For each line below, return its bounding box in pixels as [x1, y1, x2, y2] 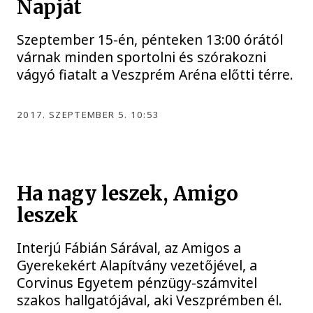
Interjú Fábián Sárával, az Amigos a [17, 238, 242, 258]
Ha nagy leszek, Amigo [17, 182, 239, 207]
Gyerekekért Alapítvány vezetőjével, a [17, 256, 258, 275]
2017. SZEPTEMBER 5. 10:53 [17, 108, 160, 121]
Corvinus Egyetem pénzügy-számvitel [17, 273, 258, 293]
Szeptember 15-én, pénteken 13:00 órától [17, 29, 284, 49]
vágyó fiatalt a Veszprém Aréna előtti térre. [17, 64, 294, 84]
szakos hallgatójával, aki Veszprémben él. [17, 291, 283, 310]
